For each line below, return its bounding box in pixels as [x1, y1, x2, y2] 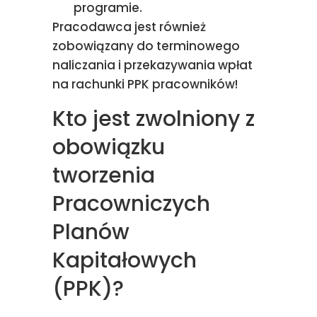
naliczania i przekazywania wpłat [52, 57, 253, 74]
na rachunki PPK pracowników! [52, 76, 241, 93]
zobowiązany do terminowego [52, 38, 240, 54]
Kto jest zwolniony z [52, 104, 255, 134]
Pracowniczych [52, 189, 210, 219]
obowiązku [52, 132, 165, 162]
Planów [52, 217, 129, 247]
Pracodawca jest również [52, 18, 206, 35]
